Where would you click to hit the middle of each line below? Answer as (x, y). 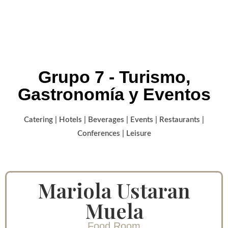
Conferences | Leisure (114, 134)
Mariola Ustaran (114, 190)
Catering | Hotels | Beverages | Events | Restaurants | (114, 120)
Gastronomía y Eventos (114, 94)
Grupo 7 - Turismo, (114, 77)
